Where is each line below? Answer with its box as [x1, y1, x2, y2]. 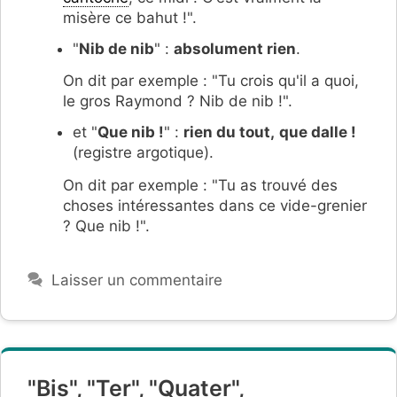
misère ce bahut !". [63, 8, 197, 27]
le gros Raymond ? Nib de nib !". [63, 92, 292, 111]
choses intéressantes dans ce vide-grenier [63, 196, 367, 214]
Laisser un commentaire [51, 270, 223, 289]
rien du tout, [183, 123, 275, 142]
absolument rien [174, 39, 296, 58]
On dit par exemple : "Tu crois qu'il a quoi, [63, 72, 359, 90]
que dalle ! [279, 123, 356, 142]
